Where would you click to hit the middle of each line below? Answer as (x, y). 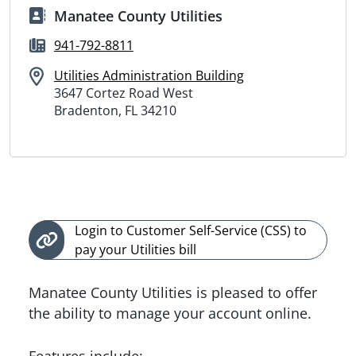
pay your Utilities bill (135, 250)
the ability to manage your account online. (170, 313)
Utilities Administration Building (149, 75)
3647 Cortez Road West (123, 93)
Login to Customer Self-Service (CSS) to (190, 231)
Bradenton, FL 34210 (115, 110)
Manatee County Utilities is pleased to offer (173, 293)
